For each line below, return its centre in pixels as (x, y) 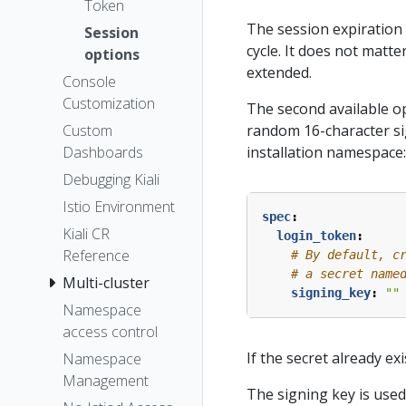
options (112, 55)
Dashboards (103, 153)
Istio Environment (119, 207)
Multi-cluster (106, 283)
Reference (96, 256)
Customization (109, 104)
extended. (279, 72)
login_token (316, 236)
